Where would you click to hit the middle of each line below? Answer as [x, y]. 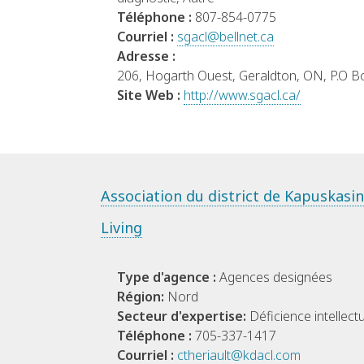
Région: [142, 297]
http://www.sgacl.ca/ [242, 95]
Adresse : [146, 56]
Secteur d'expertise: [183, 316]
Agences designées [276, 277]
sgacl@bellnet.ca [225, 37]
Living [121, 228]
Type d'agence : [168, 277]
